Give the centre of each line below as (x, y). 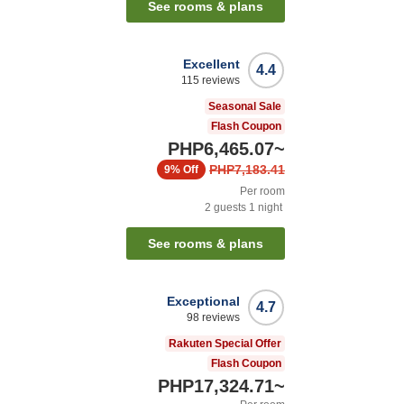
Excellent (211, 64)
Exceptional (203, 302)
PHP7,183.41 (247, 170)
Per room (262, 192)
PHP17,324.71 (216, 386)
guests (229, 208)
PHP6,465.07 (221, 149)
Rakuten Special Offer (225, 344)
